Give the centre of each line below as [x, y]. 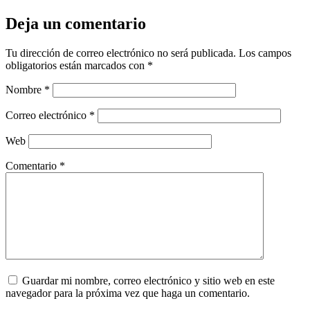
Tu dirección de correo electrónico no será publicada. [121, 53]
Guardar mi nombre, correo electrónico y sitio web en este [148, 280]
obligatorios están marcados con [76, 65]
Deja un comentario [76, 23]
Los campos [265, 53]
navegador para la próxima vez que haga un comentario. [128, 293]
